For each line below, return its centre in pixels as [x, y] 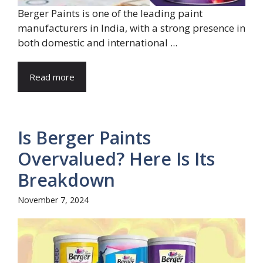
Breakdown [66, 180]
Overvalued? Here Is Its [116, 159]
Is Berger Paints [84, 138]
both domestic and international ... [97, 43]
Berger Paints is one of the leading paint [110, 14]
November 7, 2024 [53, 200]
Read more [52, 77]
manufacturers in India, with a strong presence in [131, 28]
